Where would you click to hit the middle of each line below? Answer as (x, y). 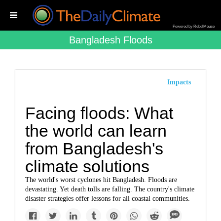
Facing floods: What (99, 113)
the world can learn (96, 131)
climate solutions (88, 166)
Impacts (179, 82)
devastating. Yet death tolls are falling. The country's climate (110, 189)
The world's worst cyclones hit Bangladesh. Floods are (101, 180)
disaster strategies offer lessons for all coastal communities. (108, 199)
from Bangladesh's (94, 148)
